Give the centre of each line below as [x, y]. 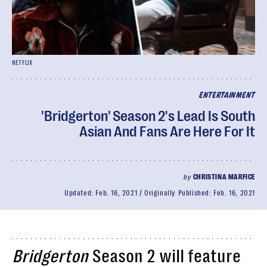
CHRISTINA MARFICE [224, 177]
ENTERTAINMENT [227, 96]
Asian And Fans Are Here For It [167, 132]
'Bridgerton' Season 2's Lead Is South [148, 116]
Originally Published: [179, 193]
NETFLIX [22, 63]
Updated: [80, 193]
